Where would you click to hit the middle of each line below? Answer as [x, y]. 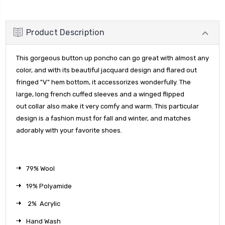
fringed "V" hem [41, 82]
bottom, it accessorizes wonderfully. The [129, 82]
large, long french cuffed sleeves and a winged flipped [100, 94]
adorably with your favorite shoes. [69, 130]
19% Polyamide [49, 186]
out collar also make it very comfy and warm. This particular [107, 106]
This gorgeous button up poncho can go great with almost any [113, 58]
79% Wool [40, 168]
